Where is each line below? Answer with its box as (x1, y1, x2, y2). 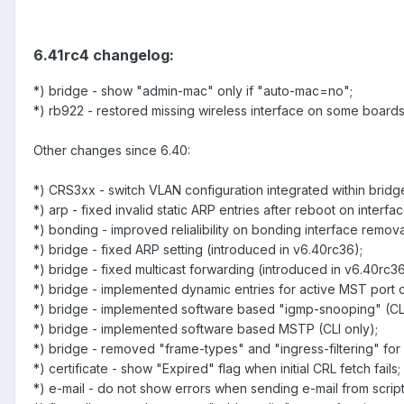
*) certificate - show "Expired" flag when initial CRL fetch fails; (33, 360, 400, 376)
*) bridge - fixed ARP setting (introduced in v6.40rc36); (33, 241, 363, 257)
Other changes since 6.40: (33, 142, 190, 158)
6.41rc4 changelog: (33, 45, 174, 64)
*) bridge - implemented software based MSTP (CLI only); (33, 320, 378, 336)
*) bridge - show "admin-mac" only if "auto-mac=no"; (33, 82, 353, 98)
